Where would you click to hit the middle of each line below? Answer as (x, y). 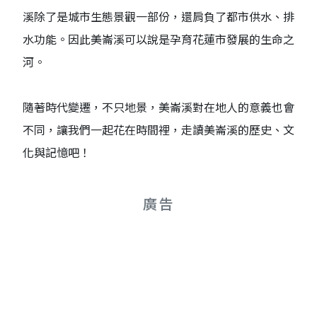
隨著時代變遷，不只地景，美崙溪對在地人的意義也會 (158, 107)
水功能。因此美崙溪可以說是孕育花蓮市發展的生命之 (158, 39)
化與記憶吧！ (57, 152)
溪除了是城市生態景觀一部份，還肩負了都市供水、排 (158, 17)
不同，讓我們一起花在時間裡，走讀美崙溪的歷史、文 (158, 130)
